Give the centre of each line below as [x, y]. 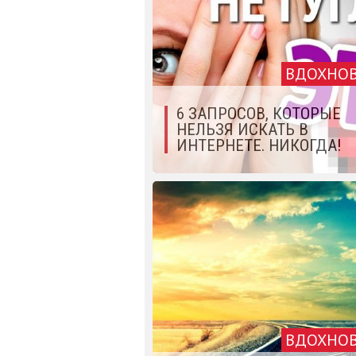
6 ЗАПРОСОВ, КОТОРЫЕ [259, 114]
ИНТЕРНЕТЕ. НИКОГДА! [259, 146]
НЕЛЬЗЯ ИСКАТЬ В [242, 130]
